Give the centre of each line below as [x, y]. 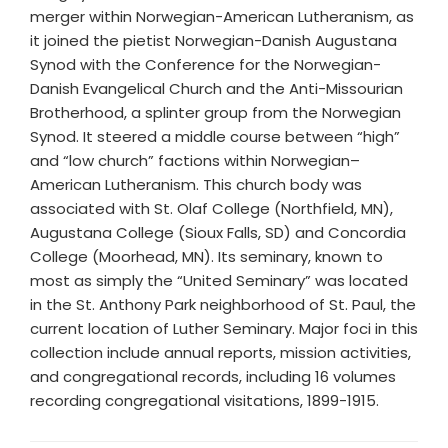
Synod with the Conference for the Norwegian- [205, 64]
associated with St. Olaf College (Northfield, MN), [211, 208]
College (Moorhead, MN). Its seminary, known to [206, 256]
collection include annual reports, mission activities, [220, 352]
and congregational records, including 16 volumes [213, 376]
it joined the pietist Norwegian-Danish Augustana [213, 40]
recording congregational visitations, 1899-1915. [204, 400]
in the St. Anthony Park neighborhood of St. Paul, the [223, 304]
